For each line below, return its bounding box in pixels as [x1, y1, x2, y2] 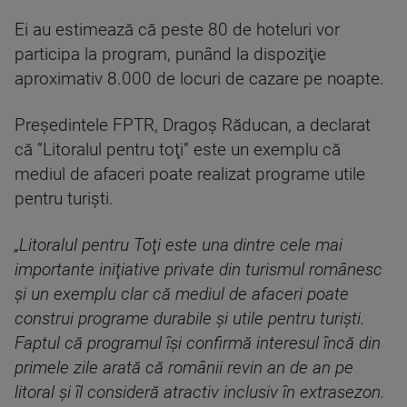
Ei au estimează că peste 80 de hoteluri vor [15, 20, 340, 41]
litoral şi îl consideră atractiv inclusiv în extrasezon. [15, 382, 384, 403]
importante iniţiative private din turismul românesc [15, 260, 382, 281]
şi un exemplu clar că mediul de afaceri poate [15, 284, 349, 305]
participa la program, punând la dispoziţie [15, 45, 326, 65]
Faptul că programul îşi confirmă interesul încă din [15, 333, 381, 354]
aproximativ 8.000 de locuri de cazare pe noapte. [15, 69, 384, 90]
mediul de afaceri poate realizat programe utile [15, 164, 365, 185]
